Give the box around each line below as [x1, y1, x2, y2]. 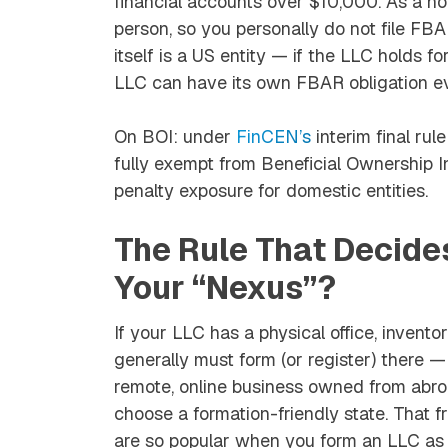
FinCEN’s [236, 124, 311, 148]
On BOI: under [114, 124, 236, 148]
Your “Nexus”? [114, 266, 336, 308]
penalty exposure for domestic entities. [114, 178, 428, 202]
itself [114, 43, 159, 67]
